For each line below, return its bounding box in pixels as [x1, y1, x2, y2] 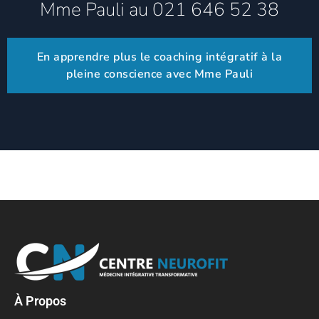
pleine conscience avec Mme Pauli [66, 66, 253, 82]
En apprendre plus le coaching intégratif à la [36, 48, 283, 65]
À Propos [14, 293, 66, 308]
